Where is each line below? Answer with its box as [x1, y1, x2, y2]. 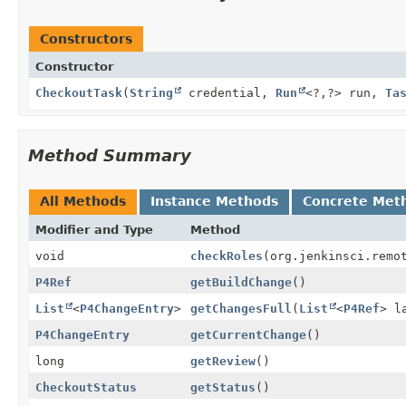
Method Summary [28, 145, 191, 165]
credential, [181, 85, 275, 100]
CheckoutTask [35, 85, 122, 100]
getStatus [190, 380, 256, 394]
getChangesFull [190, 301, 292, 315]
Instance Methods [150, 193, 278, 208]
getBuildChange [190, 275, 292, 289]
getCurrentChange [190, 327, 306, 342]
